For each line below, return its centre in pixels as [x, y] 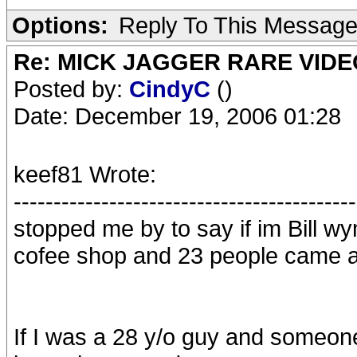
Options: [60, 25]
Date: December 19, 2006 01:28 [177, 116]
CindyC [173, 89]
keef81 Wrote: [85, 174]
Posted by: [71, 89]
